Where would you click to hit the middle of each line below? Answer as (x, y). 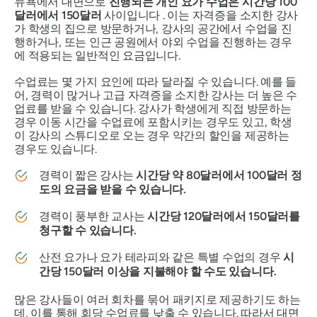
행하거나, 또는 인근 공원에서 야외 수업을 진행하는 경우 (153, 42)
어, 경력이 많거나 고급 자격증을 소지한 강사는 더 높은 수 (156, 95)
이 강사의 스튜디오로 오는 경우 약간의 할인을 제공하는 (152, 135)
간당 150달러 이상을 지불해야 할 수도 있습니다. (158, 271)
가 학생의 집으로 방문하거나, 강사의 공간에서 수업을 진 (153, 28)
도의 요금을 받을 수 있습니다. (113, 189)
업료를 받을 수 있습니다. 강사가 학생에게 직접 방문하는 (153, 108)
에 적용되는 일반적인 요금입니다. (97, 55)
